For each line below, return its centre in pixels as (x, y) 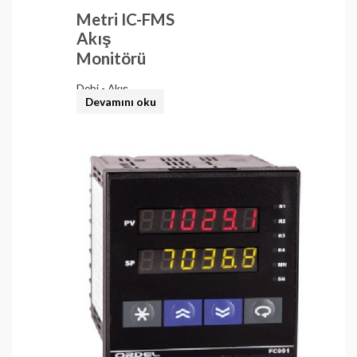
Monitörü (112, 59)
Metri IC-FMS (126, 20)
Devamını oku (120, 102)
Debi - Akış (103, 88)
